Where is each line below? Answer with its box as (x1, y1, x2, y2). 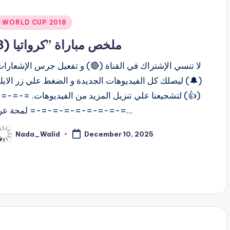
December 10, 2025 (84, 130, 154, 139)
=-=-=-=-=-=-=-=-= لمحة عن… (126, 105, 133, 117)
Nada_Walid (15, 129, 61, 138)
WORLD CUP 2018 (2, 18, 67, 27)
